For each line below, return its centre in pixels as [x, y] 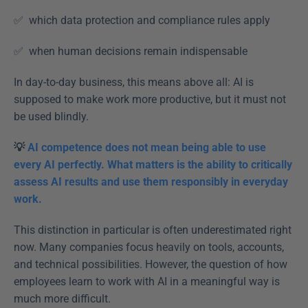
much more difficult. [64, 299]
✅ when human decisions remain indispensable [133, 51]
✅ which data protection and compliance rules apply [145, 20]
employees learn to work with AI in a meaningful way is [147, 282]
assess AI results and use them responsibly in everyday [151, 182]
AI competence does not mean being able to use [147, 147]
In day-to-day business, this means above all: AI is [134, 82]
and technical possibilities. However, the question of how [151, 264]
